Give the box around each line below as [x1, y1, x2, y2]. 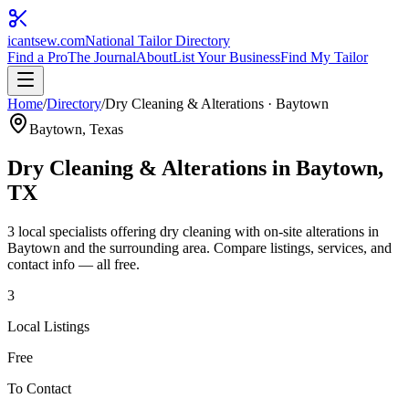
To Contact [7, 380, 71, 396]
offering [107, 223, 160, 239]
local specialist [15, 223, 101, 239]
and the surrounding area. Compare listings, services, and [60, 239, 392, 256]
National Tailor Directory [85, 33, 230, 48]
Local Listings [7, 318, 89, 334]
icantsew [7, 33, 57, 48]
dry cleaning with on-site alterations [160, 223, 364, 239]
